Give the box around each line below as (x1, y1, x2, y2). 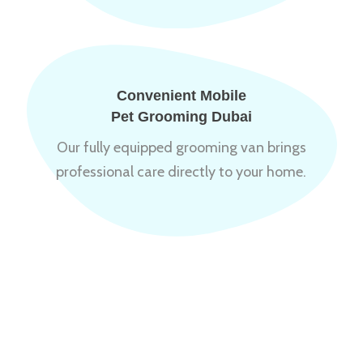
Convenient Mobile (116, 87, 246, 104)
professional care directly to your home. (56, 162, 307, 181)
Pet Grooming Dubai (110, 108, 252, 125)
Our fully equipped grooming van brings (56, 138, 306, 156)
